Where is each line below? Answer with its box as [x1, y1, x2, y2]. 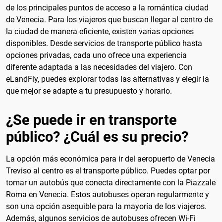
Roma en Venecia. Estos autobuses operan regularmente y [6, 189, 209, 199]
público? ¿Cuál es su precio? [6, 128, 188, 145]
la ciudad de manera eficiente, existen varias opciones [6, 27, 194, 37]
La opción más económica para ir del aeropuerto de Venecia [6, 154, 215, 164]
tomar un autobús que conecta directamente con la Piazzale [6, 177, 216, 187]
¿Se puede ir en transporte [6, 111, 177, 128]
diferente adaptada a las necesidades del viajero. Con [6, 62, 192, 72]
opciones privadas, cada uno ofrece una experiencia [6, 51, 187, 60]
